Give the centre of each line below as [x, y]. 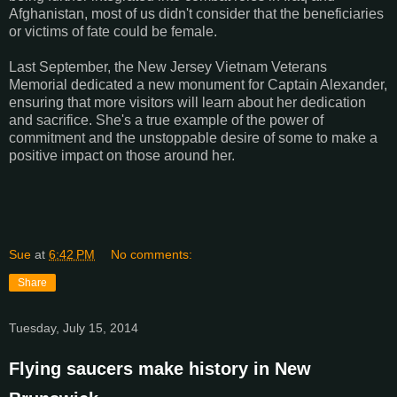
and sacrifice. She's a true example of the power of [166, 121]
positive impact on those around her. [122, 156]
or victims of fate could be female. [113, 32]
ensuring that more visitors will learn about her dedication [187, 103]
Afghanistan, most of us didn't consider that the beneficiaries [196, 14]
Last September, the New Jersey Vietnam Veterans [168, 67]
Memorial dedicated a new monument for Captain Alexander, [198, 85]
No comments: [152, 255]
